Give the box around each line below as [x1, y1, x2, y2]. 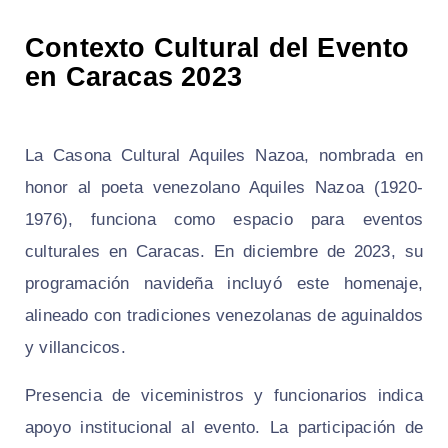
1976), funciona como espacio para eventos [25, 210, 423, 230]
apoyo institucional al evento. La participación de [25, 418, 423, 438]
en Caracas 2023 [25, 62, 242, 93]
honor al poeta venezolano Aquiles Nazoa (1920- [25, 178, 423, 198]
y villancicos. [25, 338, 126, 358]
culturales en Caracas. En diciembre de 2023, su [25, 242, 423, 262]
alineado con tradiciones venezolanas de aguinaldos [25, 306, 424, 326]
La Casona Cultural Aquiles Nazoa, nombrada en [25, 146, 423, 166]
